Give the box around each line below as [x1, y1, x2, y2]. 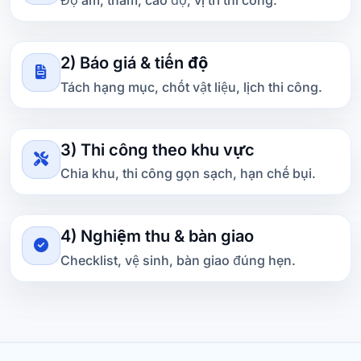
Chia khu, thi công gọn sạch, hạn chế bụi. [60, 165, 316, 182]
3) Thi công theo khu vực [60, 139, 255, 160]
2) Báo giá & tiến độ [60, 52, 208, 73]
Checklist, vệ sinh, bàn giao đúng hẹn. [60, 251, 296, 268]
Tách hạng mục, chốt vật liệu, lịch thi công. [60, 78, 322, 95]
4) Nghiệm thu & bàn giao [60, 226, 254, 247]
